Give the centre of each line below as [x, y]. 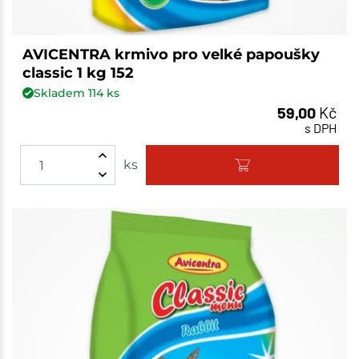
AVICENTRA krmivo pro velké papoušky [171, 54]
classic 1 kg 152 [78, 73]
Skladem [61, 93]
